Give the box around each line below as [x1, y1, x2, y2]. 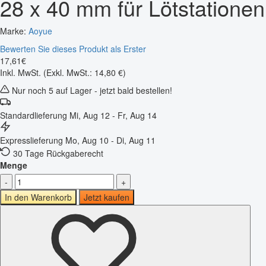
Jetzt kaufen [84, 191, 129, 203]
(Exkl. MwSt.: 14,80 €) [43, 66, 126, 78]
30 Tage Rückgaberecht [13, 147, 103, 159]
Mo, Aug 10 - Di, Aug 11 [65, 134, 156, 146]
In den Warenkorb [5, 191, 72, 203]
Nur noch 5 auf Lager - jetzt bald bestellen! [9, 84, 172, 96]
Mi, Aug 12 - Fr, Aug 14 [69, 109, 157, 121]
